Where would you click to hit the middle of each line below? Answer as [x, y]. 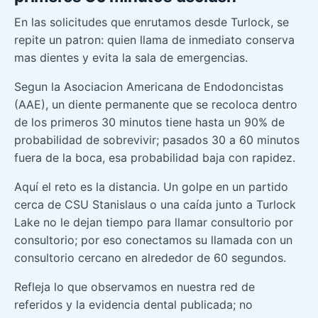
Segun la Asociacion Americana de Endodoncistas [149, 87]
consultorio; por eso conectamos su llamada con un [153, 240]
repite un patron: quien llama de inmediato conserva [154, 40]
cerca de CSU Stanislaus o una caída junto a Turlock [155, 205]
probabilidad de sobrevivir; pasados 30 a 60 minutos [157, 140]
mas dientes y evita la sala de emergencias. [131, 58]
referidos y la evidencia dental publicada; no [133, 305]
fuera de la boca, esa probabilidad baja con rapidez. [155, 158]
